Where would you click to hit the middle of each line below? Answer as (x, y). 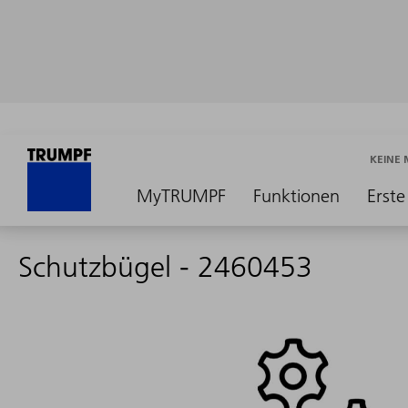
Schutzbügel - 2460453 (165, 267)
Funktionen (296, 196)
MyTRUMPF (181, 196)
